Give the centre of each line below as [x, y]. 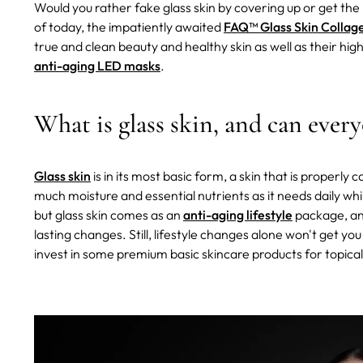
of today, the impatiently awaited [129, 27]
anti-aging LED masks [97, 66]
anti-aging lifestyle [238, 215]
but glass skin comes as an [109, 215]
